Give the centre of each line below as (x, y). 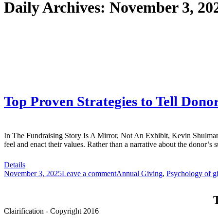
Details (15, 165)
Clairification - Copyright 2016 (51, 211)
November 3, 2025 (33, 174)
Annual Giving (139, 174)
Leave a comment (89, 174)
